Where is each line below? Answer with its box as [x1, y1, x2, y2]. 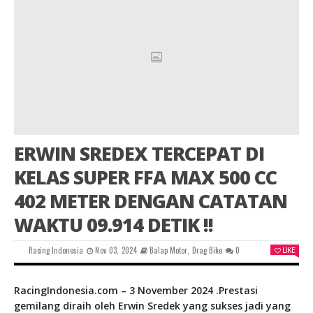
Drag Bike [191, 245, 222, 256]
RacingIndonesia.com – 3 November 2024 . [14, 284, 219, 298]
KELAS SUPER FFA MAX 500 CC [14, 164, 277, 191]
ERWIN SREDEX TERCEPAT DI [14, 140, 264, 167]
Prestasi [219, 284, 258, 298]
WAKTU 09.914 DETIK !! [14, 212, 213, 238]
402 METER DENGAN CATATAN [14, 188, 287, 214]
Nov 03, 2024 [95, 245, 137, 256]
